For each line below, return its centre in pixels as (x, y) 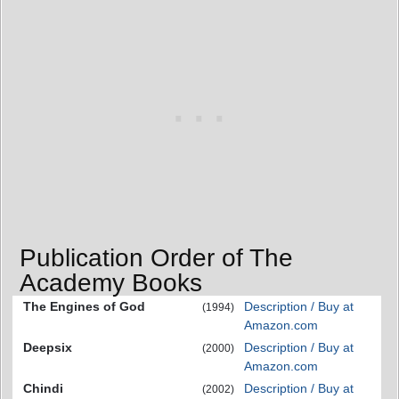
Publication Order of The (156, 257)
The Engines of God (84, 306)
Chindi (43, 388)
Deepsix (48, 347)
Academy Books (111, 282)
